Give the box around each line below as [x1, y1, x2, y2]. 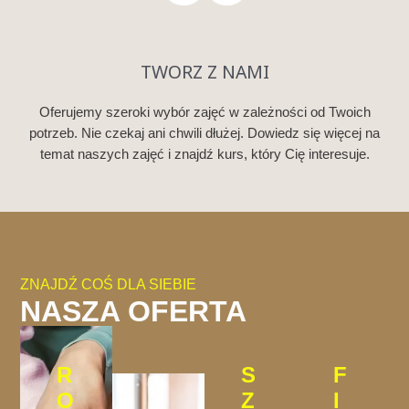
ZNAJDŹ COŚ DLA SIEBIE [20, 276, 197, 292]
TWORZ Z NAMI [140, 58, 269, 84]
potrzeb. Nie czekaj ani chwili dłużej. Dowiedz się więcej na [29, 124, 380, 141]
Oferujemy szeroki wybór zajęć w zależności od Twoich [38, 103, 371, 120]
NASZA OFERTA [20, 294, 247, 328]
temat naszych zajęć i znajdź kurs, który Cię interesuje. [39, 145, 370, 162]
